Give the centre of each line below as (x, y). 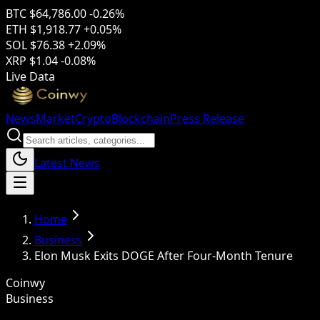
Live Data (30, 76)
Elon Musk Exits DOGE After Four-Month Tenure (164, 256)
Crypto (93, 119)
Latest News (67, 163)
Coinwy (25, 283)
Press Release (207, 119)
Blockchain (141, 119)
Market (55, 119)
